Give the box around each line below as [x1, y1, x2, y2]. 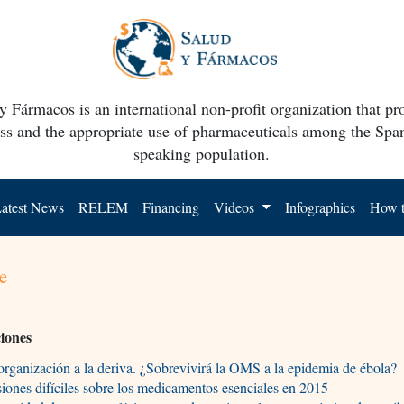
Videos [214, 197, 259, 216]
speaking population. [133, 142, 271, 164]
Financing [142, 197, 200, 216]
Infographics [285, 197, 356, 216]
